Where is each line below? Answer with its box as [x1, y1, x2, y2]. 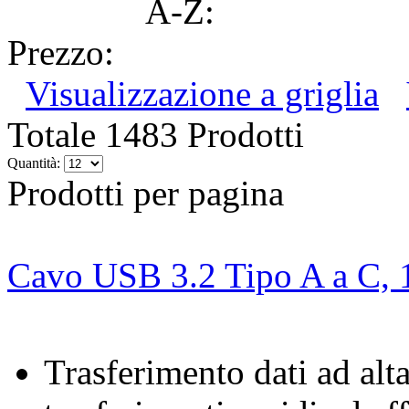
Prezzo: [7, 33, 114, 73]
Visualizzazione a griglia [26, 74, 379, 114]
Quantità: [7, 155, 60, 172]
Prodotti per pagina [7, 173, 284, 214]
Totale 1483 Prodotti [7, 115, 304, 155]
